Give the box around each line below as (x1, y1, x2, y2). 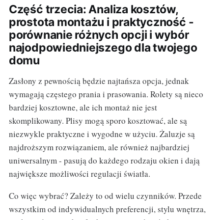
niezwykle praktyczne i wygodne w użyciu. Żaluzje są (8, 128, 195, 140)
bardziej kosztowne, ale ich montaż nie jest (8, 102, 157, 113)
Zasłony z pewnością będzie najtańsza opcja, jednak (8, 75, 189, 87)
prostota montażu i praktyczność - (8, 15, 194, 29)
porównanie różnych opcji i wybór (8, 28, 189, 42)
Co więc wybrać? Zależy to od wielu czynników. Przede (8, 190, 202, 202)
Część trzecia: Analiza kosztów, (8, 2, 178, 17)
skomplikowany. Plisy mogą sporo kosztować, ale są (8, 115, 187, 127)
